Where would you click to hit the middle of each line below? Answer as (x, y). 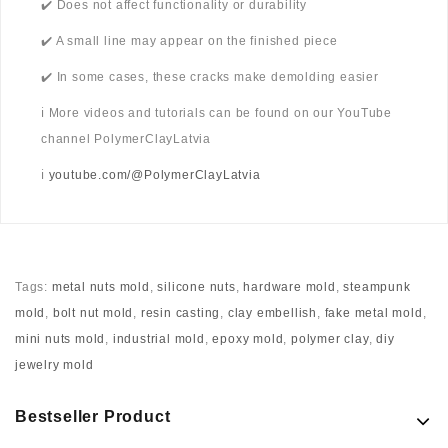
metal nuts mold (100, 287)
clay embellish (272, 313)
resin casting (180, 313)
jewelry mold (54, 365)
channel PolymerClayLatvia (126, 139)
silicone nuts (196, 287)
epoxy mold (248, 339)
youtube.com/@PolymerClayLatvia (154, 175)
